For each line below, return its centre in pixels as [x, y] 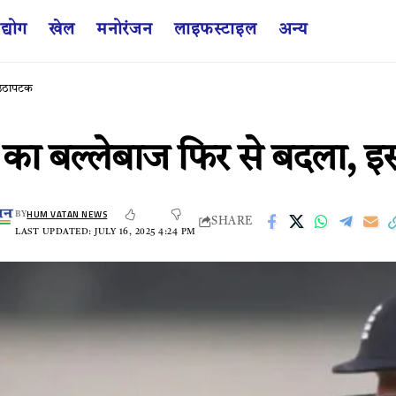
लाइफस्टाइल [215, 30]
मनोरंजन [124, 30]
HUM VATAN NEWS [67, 214]
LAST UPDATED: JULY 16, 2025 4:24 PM [106, 231]
